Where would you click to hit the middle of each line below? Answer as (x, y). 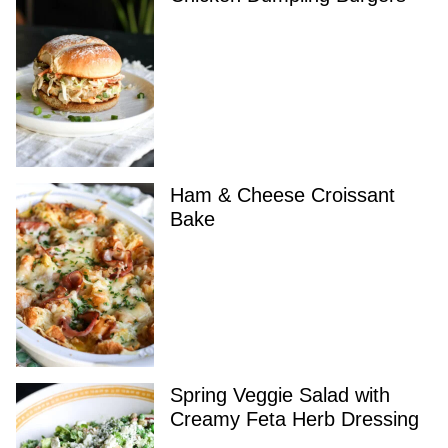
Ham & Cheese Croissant (282, 194)
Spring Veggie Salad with (280, 394)
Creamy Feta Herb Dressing (294, 418)
